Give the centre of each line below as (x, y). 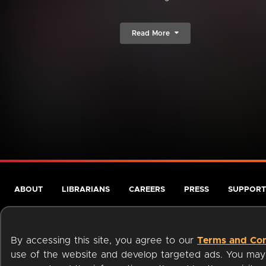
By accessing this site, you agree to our (104, 240)
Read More (151, 33)
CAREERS (147, 190)
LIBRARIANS (86, 190)
